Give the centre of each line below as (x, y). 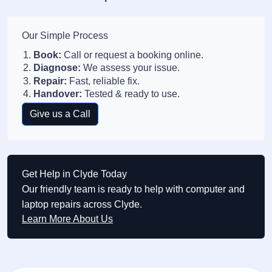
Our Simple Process (65, 35)
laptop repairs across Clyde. (82, 204)
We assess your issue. (131, 68)
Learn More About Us (67, 219)
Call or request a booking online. (133, 55)
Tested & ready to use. (131, 94)
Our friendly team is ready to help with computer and (133, 189)
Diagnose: (57, 68)
